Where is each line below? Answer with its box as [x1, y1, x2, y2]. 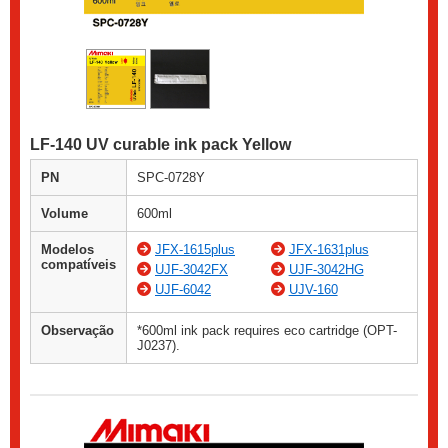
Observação [41, 323, 114, 339]
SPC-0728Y [137, 170, 205, 186]
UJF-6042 [155, 282, 211, 298]
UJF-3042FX [155, 262, 228, 278]
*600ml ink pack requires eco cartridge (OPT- [137, 323, 397, 339]
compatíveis [41, 257, 116, 273]
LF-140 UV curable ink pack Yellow [30, 136, 291, 154]
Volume [41, 206, 88, 222]
